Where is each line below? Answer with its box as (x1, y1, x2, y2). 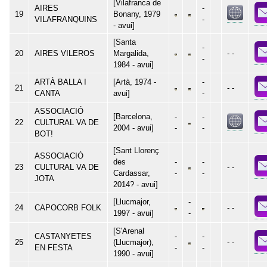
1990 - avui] (113, 249, 154, 258)
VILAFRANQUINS (35, 14, 97, 24)
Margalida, (113, 48, 149, 58)
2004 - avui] (113, 123, 154, 132)
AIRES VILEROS (35, 48, 95, 58)
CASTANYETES (35, 231, 92, 241)
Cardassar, (113, 168, 150, 178)
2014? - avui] (113, 179, 158, 189)
